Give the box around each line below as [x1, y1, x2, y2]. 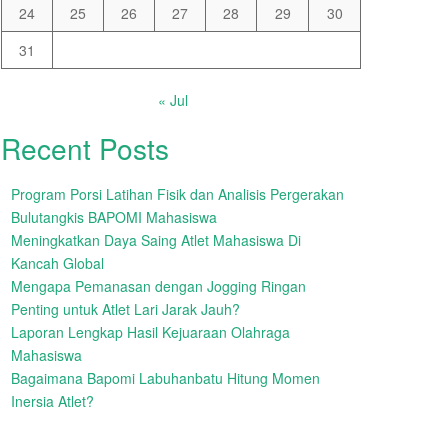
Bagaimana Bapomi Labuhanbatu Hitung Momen [11, 368, 320, 388]
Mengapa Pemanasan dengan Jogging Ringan [11, 276, 306, 296]
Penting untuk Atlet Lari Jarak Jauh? [11, 299, 240, 319]
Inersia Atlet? [11, 391, 94, 411]
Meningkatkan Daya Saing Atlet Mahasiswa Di [11, 230, 301, 250]
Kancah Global [11, 253, 104, 273]
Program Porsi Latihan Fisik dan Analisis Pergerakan [11, 184, 344, 204]
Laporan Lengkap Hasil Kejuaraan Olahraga [11, 322, 290, 342]
